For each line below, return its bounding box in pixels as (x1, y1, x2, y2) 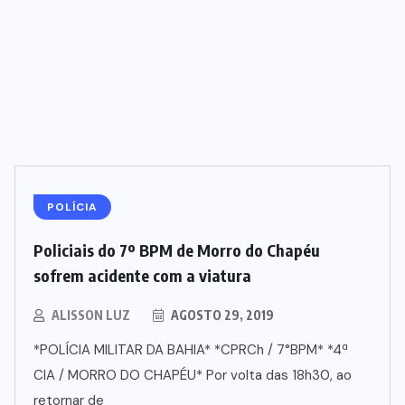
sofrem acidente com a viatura (33, 264, 251, 286)
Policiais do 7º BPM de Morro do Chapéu (33, 239, 320, 260)
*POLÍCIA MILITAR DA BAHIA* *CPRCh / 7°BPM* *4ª (33, 340, 348, 359)
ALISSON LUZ (52, 306, 130, 323)
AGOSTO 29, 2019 (168, 306, 274, 323)
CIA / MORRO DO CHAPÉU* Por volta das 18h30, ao (33, 365, 352, 384)
